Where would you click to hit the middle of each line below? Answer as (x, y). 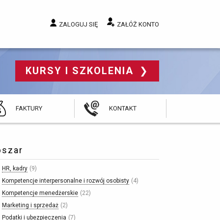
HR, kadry (14, 168)
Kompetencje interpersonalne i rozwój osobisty (65, 180)
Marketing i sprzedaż (30, 205)
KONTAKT (123, 108)
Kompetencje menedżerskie (40, 193)
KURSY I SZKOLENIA (81, 71)
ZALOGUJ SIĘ (78, 24)
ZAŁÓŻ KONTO (138, 24)
